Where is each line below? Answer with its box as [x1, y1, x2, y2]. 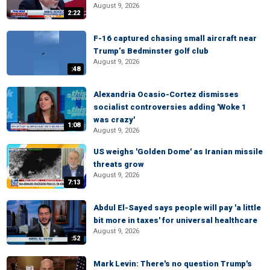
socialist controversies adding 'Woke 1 [93, 102, 246, 111]
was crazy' [93, 115, 135, 124]
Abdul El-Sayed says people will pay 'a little [93, 203, 261, 212]
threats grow [93, 160, 144, 169]
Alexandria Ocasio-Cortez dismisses [93, 90, 239, 99]
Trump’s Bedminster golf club [93, 46, 209, 55]
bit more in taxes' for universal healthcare [93, 216, 257, 225]
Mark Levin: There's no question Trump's [93, 259, 252, 268]
